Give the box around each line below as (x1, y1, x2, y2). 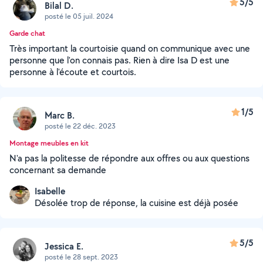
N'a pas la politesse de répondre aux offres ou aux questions (9, 152, 249, 164)
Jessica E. (45, 240, 83, 252)
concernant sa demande (9, 164, 106, 176)
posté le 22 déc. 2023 (45, 120, 116, 131)
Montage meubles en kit (9, 138, 89, 148)
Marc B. (45, 109, 75, 122)
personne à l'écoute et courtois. (9, 66, 136, 78)
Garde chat (9, 28, 45, 38)
